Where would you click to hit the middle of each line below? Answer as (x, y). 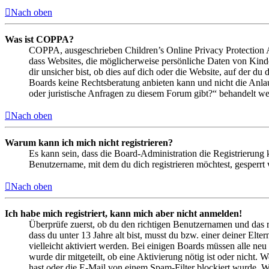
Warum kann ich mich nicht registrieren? (89, 143)
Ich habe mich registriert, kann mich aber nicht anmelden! (123, 214)
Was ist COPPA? (39, 40)
